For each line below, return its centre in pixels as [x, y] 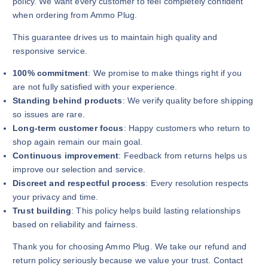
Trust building [42, 211]
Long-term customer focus [68, 128]
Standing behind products [68, 101]
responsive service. [50, 51]
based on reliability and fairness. [75, 225]
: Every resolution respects [197, 183]
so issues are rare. [49, 115]
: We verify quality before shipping [188, 101]
